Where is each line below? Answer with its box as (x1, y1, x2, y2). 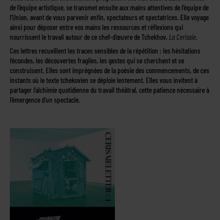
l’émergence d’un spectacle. (10, 95, 80, 104)
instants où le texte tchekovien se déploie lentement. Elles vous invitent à (10, 75, 197, 84)
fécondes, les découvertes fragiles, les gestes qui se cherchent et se (10, 55, 184, 65)
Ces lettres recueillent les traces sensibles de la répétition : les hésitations (10, 46, 200, 55)
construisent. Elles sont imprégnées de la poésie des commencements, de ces (10, 65, 209, 75)
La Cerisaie (169, 32, 196, 41)
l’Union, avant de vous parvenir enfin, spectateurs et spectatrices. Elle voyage (10, 12, 209, 22)
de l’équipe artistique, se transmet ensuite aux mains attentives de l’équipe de (10, 2, 209, 12)
